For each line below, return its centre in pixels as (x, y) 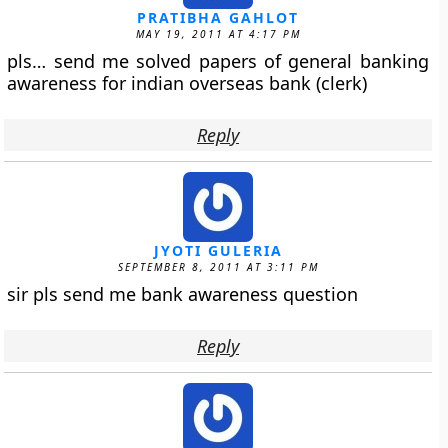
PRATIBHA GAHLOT (218, 17)
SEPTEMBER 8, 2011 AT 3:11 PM (218, 267)
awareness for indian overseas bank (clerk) (187, 83)
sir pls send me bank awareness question (183, 294)
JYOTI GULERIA (218, 250)
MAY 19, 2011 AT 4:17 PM (218, 34)
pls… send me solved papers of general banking (218, 61)
